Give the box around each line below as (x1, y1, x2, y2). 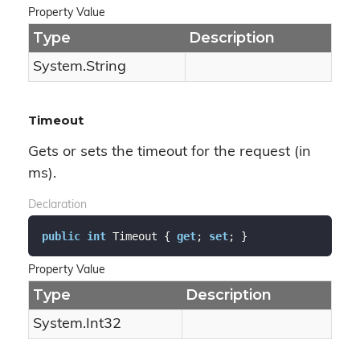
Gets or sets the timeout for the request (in (28, 145, 311, 160)
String (86, 59, 126, 75)
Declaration (28, 199, 87, 211)
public (41, 229, 80, 243)
